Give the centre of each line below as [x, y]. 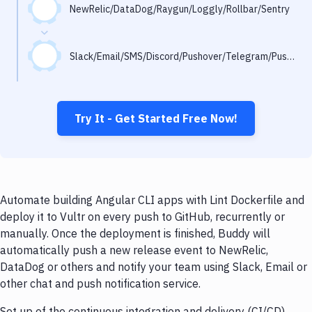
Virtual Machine [56, 114]
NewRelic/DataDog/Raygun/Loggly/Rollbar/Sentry [180, 9]
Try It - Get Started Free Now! [156, 118]
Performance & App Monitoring [95, 31]
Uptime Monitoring [64, 58]
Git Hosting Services [67, 86]
